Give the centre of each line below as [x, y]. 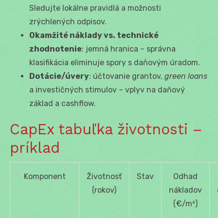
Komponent [45, 176]
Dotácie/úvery [59, 76]
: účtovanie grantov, [127, 76]
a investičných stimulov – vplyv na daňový [107, 90]
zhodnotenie [55, 49]
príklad [35, 147]
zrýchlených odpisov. [68, 21]
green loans [186, 76]
